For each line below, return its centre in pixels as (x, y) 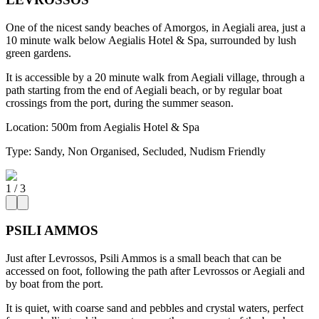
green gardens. (38, 53)
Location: (27, 127)
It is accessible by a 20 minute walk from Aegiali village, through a (155, 77)
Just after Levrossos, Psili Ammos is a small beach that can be (143, 258)
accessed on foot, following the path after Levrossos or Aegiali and (155, 271)
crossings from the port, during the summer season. (120, 103)
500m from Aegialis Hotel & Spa (125, 127)
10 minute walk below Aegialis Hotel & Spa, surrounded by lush (151, 40)
